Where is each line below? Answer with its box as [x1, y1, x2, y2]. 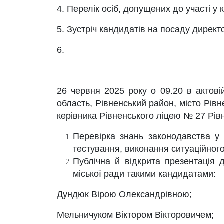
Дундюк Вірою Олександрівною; [57, 189, 192, 199]
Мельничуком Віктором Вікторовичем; [57, 210, 214, 220]
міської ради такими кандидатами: [73, 169, 216, 179]
